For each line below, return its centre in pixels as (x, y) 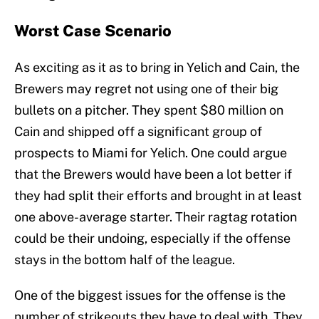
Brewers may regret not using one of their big (146, 89)
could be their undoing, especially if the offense (152, 239)
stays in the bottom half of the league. (125, 260)
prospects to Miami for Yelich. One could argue (151, 153)
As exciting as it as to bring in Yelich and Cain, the (157, 68)
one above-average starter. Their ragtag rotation (156, 217)
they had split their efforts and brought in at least (158, 196)
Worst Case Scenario (93, 31)
